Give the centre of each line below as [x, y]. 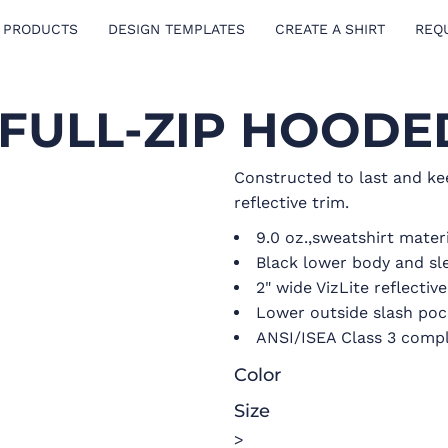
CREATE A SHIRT [329, 28]
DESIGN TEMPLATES [176, 28]
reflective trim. [291, 202]
